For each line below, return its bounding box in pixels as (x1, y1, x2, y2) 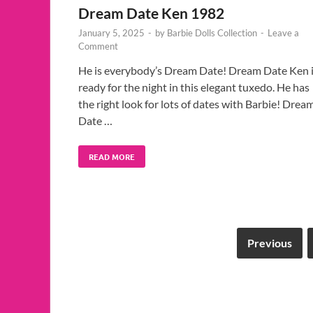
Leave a (268, 27, 299, 38)
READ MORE (89, 150, 135, 162)
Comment (78, 40, 118, 52)
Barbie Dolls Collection (167, 27, 257, 38)
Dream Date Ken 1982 (78, 3, 224, 22)
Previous (247, 235, 292, 249)
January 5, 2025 (78, 27, 145, 38)
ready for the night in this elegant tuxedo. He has (78, 80, 310, 94)
